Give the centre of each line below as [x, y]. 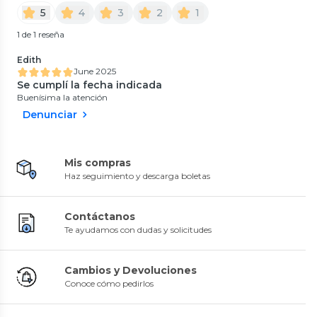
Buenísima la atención [62, 97]
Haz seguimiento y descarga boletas [137, 175]
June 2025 [95, 71]
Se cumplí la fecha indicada [90, 85]
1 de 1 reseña [41, 34]
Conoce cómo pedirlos [109, 283]
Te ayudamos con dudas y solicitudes [138, 229]
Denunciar [50, 114]
